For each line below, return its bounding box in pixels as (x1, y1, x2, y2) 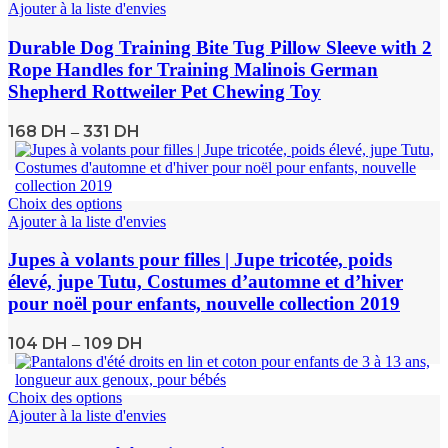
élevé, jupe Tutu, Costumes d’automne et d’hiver (8, 271, 403, 293)
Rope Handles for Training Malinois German (8, 58, 378, 80)
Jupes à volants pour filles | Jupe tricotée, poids (8, 249, 392, 271)
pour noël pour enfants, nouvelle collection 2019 (8, 293, 400, 315)
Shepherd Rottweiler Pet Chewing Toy (8, 80, 321, 102)
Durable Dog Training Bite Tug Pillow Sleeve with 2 (8, 36, 432, 58)
